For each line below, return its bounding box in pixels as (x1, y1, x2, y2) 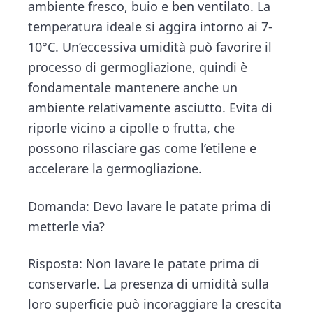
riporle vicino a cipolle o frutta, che (28, 119, 235, 136)
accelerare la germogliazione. (28, 159, 203, 177)
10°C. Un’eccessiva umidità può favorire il (28, 38, 272, 55)
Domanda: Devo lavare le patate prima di (28, 197, 272, 214)
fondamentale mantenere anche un (28, 78, 238, 96)
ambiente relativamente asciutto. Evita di (28, 99, 273, 116)
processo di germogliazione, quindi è (28, 58, 248, 75)
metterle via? (28, 217, 105, 235)
